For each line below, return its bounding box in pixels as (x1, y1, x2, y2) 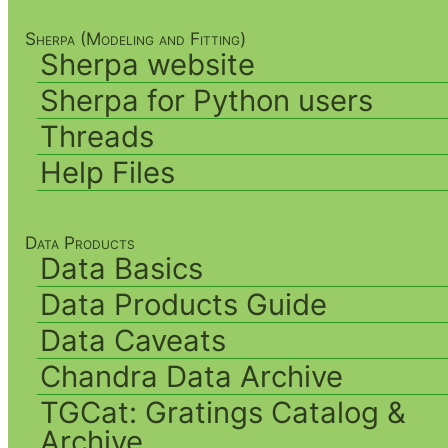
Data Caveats (40, 322, 227, 358)
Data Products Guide (40, 286, 328, 322)
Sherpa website (40, 46, 256, 82)
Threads (40, 118, 155, 154)
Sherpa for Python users (40, 82, 374, 118)
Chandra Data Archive (40, 358, 344, 394)
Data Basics (40, 250, 204, 286)
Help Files (40, 154, 176, 190)
